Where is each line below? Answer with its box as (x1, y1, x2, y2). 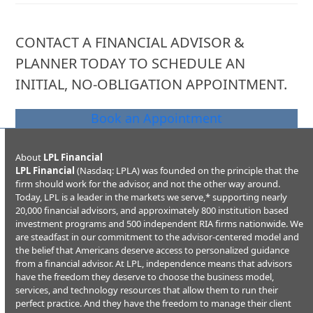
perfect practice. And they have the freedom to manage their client (15, 297, 292, 310)
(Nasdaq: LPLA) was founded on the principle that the (75, 164, 299, 177)
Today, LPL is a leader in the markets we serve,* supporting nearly (15, 191, 288, 203)
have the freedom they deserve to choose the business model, (15, 270, 275, 283)
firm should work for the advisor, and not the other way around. (15, 177, 281, 190)
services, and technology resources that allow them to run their (15, 284, 279, 296)
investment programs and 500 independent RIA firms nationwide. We (15, 217, 304, 230)
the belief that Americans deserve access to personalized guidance (15, 244, 290, 256)
